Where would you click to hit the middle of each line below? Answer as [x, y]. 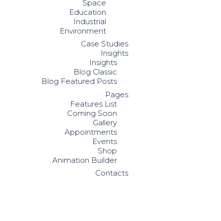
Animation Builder [85, 160]
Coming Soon [92, 113]
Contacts [111, 173]
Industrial [90, 21]
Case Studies [104, 44]
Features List [93, 104]
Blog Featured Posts [79, 81]
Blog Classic [95, 72]
